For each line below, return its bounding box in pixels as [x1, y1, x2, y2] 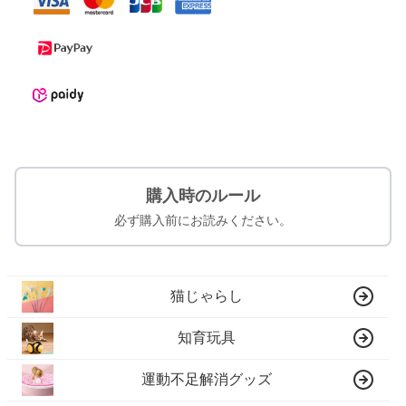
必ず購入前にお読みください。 [114, 213, 292, 227]
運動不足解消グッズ [141, 372, 273, 388]
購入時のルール [146, 186, 260, 205]
